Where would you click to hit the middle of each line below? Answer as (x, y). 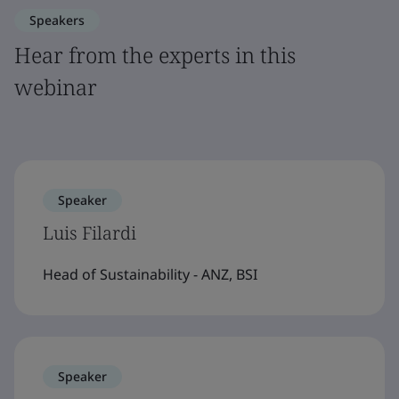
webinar (56, 87)
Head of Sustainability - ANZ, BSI (150, 274)
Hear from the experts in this (155, 55)
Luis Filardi (90, 233)
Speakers (57, 20)
